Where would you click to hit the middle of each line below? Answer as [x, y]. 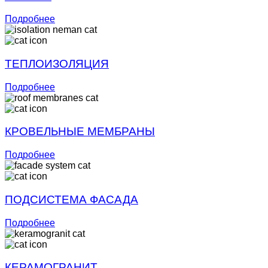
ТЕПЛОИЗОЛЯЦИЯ [57, 64]
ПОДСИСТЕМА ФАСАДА [71, 199]
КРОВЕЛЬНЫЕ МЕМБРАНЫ [80, 132]
